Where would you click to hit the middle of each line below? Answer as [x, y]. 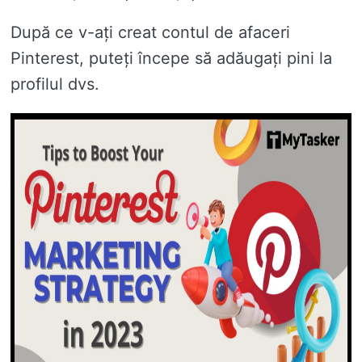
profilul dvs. [55, 84]
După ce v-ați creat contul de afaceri [150, 33]
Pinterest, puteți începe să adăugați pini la [171, 59]
